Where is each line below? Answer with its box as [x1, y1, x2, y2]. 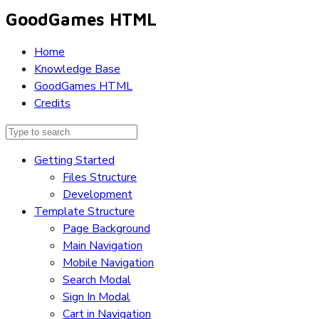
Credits [34, 95, 70, 112]
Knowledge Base [34, 61, 120, 78]
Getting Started [34, 152, 115, 169]
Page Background [63, 221, 150, 237]
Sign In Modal [63, 289, 130, 305]
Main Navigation [63, 238, 142, 254]
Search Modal [63, 272, 131, 288]
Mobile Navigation [63, 255, 154, 271]
